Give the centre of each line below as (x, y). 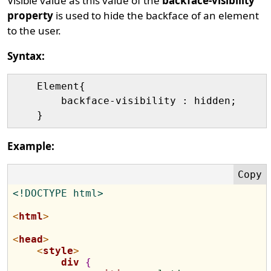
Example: (31, 146)
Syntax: (26, 56)
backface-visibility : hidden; (125, 100)
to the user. (34, 30)
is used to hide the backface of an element (156, 15)
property (31, 15)
